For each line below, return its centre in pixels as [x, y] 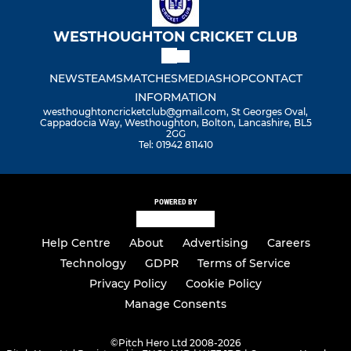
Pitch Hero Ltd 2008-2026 [179, 343]
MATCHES [150, 79]
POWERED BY [175, 202]
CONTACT [275, 79]
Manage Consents [175, 304]
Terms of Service [244, 264]
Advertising [215, 243]
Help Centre [76, 243]
